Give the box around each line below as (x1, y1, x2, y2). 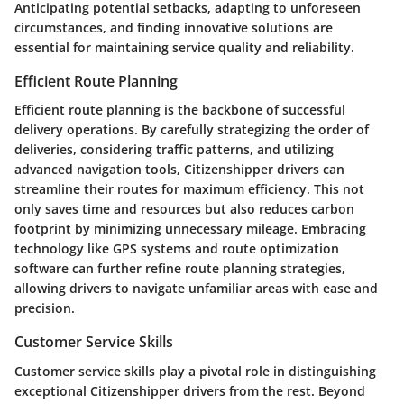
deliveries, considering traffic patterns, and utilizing (14, 141, 334, 159)
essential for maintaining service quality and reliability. (14, 39, 354, 57)
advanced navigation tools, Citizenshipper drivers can (14, 161, 344, 179)
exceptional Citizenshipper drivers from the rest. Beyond (14, 381, 365, 399)
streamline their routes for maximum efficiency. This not (14, 180, 364, 198)
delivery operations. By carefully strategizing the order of (14, 121, 369, 139)
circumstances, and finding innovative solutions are (14, 19, 333, 37)
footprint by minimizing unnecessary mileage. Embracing (14, 220, 366, 238)
